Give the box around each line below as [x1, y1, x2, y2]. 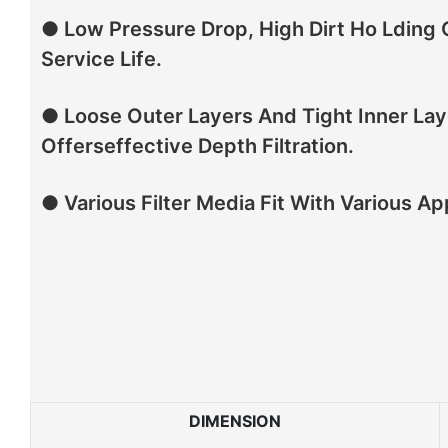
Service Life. [40, 47, 162, 72]
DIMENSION [189, 410, 281, 431]
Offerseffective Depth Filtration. [40, 134, 354, 158]
